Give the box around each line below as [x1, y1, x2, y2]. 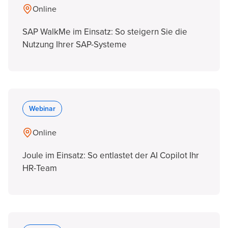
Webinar [29, 104, 55, 113]
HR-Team [22, 163, 57, 174]
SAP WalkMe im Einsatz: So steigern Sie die [22, 26, 187, 37]
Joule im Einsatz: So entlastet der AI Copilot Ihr [22, 150, 199, 161]
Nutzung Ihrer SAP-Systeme [22, 39, 127, 50]
